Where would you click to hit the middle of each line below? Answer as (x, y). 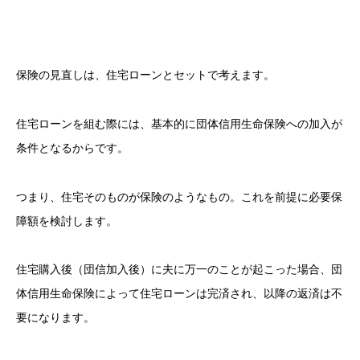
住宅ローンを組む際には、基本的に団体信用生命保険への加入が (179, 124)
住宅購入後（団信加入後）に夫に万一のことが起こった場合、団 (179, 270)
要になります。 (55, 318)
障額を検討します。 (67, 221)
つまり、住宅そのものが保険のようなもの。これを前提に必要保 (179, 197)
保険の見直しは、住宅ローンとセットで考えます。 (145, 76)
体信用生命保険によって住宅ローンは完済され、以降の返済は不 (179, 294)
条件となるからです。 (72, 148)
